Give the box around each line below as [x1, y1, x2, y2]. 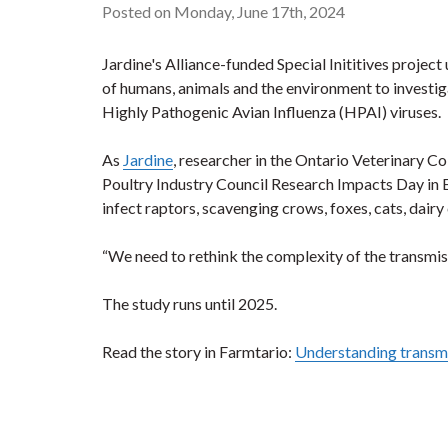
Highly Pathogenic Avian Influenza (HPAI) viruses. [102, 102, 441, 121]
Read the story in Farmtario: [102, 342, 295, 361]
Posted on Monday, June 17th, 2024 [102, 2, 345, 21]
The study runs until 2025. [102, 294, 277, 313]
